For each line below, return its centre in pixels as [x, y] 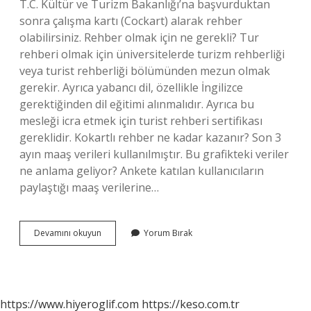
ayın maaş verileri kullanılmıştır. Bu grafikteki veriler [154, 154]
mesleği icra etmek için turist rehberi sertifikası [141, 121]
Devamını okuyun [68, 233]
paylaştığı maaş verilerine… [89, 187]
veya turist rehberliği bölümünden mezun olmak [145, 71]
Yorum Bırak [168, 233]
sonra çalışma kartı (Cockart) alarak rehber [131, 21]
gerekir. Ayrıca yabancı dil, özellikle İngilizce [131, 87]
